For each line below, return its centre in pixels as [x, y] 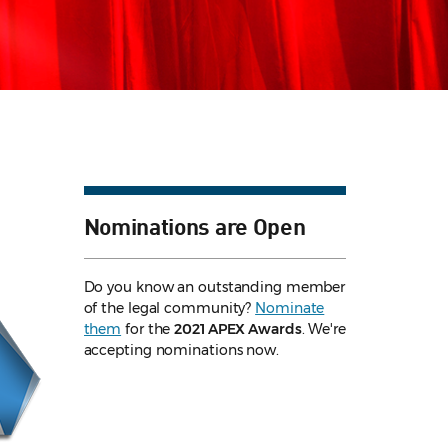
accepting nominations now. [181, 350]
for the [148, 329]
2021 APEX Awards [238, 329]
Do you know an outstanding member [214, 287]
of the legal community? [169, 308]
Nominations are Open [194, 225]
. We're [323, 329]
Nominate [290, 308]
